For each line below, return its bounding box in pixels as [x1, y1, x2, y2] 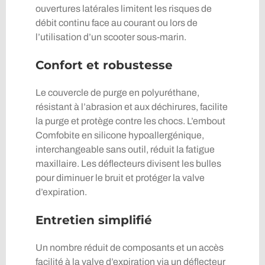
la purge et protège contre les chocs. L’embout [35, 116, 225, 127]
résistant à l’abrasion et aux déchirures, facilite [35, 102, 228, 112]
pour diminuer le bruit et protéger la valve [35, 173, 205, 183]
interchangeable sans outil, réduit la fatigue [35, 144, 215, 155]
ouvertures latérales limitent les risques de [35, 4, 212, 14]
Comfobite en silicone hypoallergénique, [35, 130, 204, 141]
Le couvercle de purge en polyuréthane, [35, 88, 199, 98]
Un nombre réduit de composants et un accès [35, 243, 224, 253]
